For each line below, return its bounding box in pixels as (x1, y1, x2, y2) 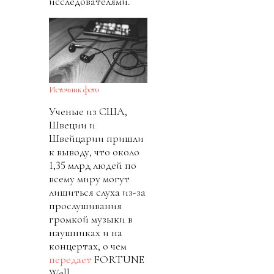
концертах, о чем (49, 239, 127, 253)
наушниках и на (49, 225, 122, 239)
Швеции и (49, 117, 95, 131)
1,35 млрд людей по (49, 158, 136, 172)
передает (49, 252, 92, 266)
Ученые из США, (49, 104, 127, 118)
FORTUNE (92, 252, 144, 266)
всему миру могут (49, 171, 130, 185)
